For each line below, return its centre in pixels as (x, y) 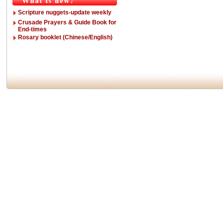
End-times (32, 29)
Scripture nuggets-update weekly (64, 12)
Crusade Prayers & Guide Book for (67, 22)
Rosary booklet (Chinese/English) (65, 37)
